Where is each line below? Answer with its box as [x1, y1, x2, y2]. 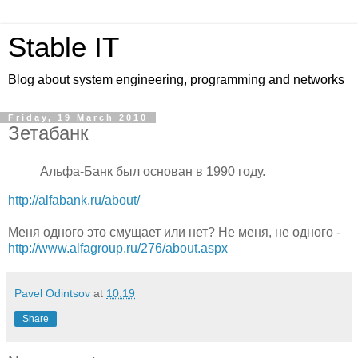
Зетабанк [8, 122, 89, 144]
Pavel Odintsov [14, 286, 90, 300]
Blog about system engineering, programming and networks [8, 73, 344, 86]
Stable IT [8, 32, 119, 62]
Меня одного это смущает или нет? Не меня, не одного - [8, 225, 340, 239]
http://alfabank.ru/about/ [8, 193, 140, 207]
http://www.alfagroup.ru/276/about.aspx [8, 241, 228, 255]
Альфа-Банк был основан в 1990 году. [40, 164, 265, 178]
